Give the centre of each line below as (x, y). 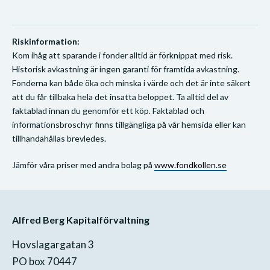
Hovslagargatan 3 (53, 244)
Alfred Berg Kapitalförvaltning (81, 220)
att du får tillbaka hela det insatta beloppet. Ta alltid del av (120, 97)
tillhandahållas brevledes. (59, 138)
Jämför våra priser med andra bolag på (83, 165)
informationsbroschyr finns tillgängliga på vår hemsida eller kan (129, 124)
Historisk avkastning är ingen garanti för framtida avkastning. (126, 69)
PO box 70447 (45, 261)
